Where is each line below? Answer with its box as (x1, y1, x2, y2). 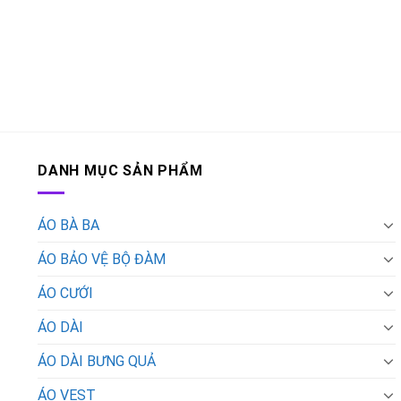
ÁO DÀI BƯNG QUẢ (38, 352, 156, 370)
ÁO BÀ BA (38, 216, 99, 234)
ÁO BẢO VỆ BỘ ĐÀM (38, 250, 166, 268)
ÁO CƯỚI (38, 284, 93, 302)
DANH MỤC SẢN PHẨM (38, 162, 203, 179)
